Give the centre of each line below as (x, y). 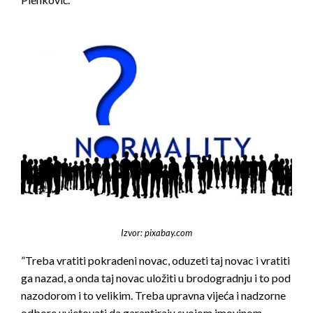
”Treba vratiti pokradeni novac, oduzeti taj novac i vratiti (155, 260)
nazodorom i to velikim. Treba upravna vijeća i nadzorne (153, 295)
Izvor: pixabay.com (156, 232)
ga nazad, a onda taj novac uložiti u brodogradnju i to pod (156, 277)
